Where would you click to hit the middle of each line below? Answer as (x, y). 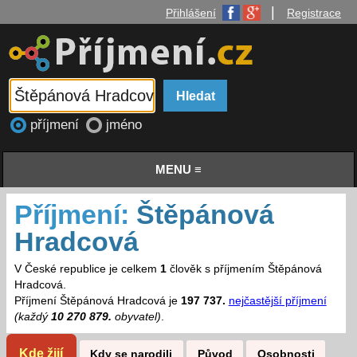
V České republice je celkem (87, 269)
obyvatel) (136, 317)
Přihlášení (191, 13)
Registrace (314, 13)
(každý (32, 317)
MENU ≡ (178, 170)
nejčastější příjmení (277, 301)
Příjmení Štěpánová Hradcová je (97, 301)
